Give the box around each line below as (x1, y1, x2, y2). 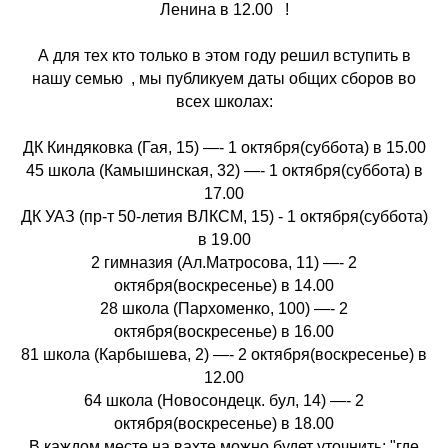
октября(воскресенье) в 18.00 (114, 414, 334, 432)
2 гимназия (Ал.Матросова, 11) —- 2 (91, 253, 357, 271)
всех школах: (175, 92, 273, 110)
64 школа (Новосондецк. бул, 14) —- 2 (84, 391, 364, 409)
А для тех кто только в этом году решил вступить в (37, 46, 411, 64)
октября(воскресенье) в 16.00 (114, 322, 334, 340)
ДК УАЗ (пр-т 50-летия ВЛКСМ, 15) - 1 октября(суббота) (20, 207, 428, 225)
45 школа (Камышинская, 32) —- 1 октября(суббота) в (25, 161, 423, 179)
